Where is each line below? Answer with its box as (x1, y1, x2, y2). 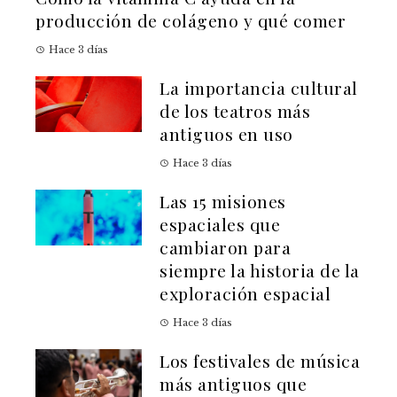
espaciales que (160, 213, 280, 237)
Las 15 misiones (160, 190, 286, 214)
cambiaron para (160, 236, 291, 260)
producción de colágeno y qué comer (35, 9, 346, 33)
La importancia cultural (160, 76, 358, 100)
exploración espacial (160, 282, 331, 306)
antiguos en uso (160, 122, 293, 146)
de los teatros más (160, 99, 310, 123)
